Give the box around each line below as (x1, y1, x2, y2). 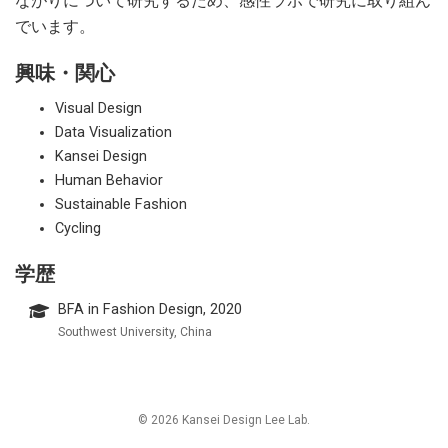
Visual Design (55, 100, 142, 118)
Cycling (55, 220, 101, 238)
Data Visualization (55, 124, 172, 142)
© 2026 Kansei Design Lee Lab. (138, 412, 310, 427)
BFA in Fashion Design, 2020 (58, 301, 243, 319)
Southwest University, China (58, 325, 213, 340)
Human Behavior (55, 172, 163, 190)
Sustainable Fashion (55, 196, 187, 214)
